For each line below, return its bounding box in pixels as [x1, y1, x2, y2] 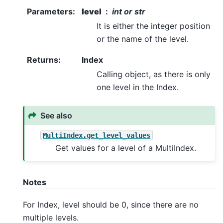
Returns [27, 54, 58, 65]
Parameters [27, 6, 73, 16]
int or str [112, 6, 145, 16]
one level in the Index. [97, 82, 179, 92]
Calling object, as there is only [97, 69, 211, 79]
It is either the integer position [97, 20, 210, 31]
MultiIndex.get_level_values [43, 131, 151, 139]
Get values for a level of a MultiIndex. [55, 142, 197, 153]
